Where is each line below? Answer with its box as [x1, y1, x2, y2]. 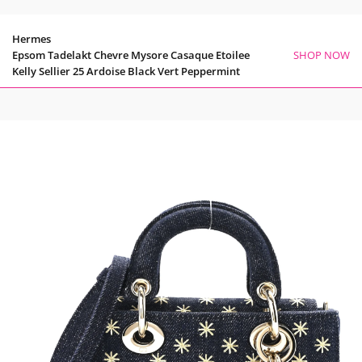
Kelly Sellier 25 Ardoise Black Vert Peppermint [12, 64, 240, 79]
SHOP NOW [293, 48, 350, 63]
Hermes [12, 32, 51, 47]
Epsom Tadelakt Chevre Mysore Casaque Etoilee [12, 48, 250, 63]
